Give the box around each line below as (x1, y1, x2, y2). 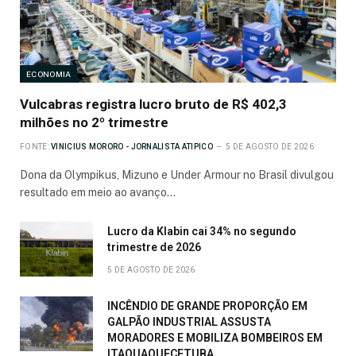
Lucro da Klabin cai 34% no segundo (107, 225, 296, 238)
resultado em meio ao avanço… (20, 186, 176, 199)
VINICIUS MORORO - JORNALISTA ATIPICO (51, 142, 213, 152)
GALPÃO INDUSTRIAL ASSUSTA (107, 315, 271, 329)
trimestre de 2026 (107, 241, 201, 254)
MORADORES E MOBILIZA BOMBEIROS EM (107, 331, 323, 345)
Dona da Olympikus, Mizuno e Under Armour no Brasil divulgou (20, 168, 334, 182)
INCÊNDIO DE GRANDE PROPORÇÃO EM (107, 300, 308, 313)
